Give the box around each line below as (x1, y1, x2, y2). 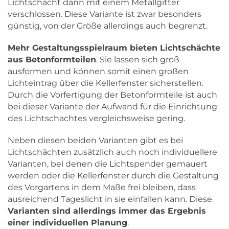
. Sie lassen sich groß (96, 54, 179, 64)
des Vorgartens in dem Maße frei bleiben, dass (8, 182, 196, 192)
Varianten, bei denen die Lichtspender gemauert (8, 158, 208, 169)
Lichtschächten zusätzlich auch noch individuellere (8, 147, 217, 157)
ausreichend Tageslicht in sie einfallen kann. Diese (8, 194, 212, 204)
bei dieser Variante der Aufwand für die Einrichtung (8, 101, 217, 111)
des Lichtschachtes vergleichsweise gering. (8, 113, 185, 123)
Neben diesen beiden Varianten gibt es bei (8, 135, 183, 145)
